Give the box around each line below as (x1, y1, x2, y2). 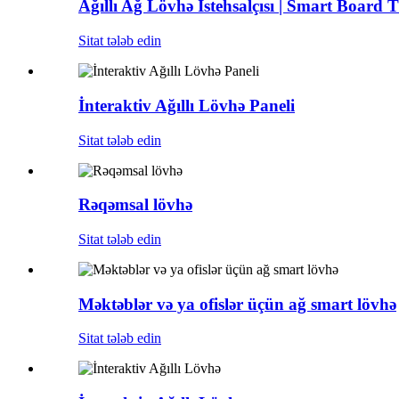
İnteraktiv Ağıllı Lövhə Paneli (78, 95, 295, 115)
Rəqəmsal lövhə (78, 195, 192, 215)
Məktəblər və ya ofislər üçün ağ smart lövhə (78, 294, 396, 313)
